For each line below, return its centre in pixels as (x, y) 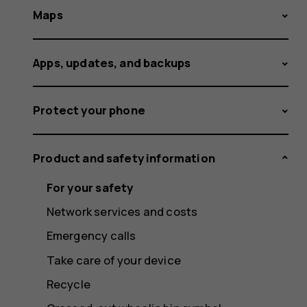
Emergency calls (91, 236)
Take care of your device (113, 260)
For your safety (90, 188)
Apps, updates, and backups (112, 62)
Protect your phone (89, 110)
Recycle (69, 284)
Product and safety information (124, 158)
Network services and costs (122, 212)
